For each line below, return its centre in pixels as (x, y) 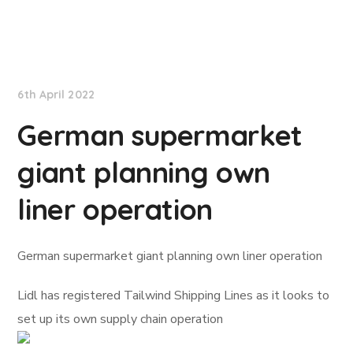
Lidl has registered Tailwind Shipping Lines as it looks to (174, 295)
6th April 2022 (56, 95)
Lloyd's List (68, 46)
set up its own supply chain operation (121, 319)
